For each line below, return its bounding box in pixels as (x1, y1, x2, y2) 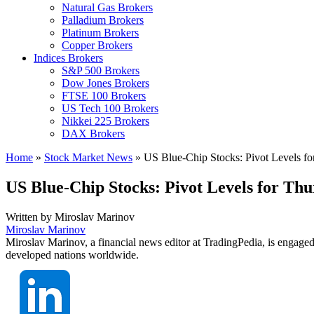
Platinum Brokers (62, 27, 139, 39)
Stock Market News (44, 151, 132, 163)
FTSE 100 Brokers (62, 90, 146, 102)
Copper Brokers (62, 39, 132, 51)
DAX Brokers (62, 128, 125, 139)
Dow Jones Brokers (62, 77, 149, 89)
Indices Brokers (34, 52, 103, 64)
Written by (6, 210, 55, 223)
